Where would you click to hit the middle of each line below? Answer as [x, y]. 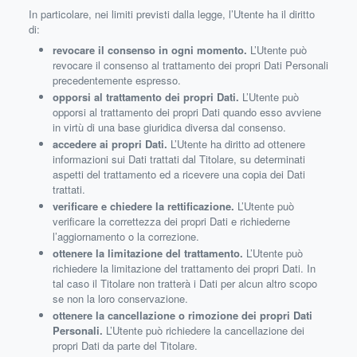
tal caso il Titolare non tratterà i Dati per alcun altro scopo [185, 283]
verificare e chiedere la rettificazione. [143, 206]
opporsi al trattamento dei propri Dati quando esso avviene [187, 112]
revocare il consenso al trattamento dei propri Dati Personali [190, 65]
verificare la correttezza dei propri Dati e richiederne [171, 221]
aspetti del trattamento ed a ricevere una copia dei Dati [179, 174]
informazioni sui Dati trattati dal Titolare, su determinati [179, 159]
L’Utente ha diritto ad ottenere [236, 144]
